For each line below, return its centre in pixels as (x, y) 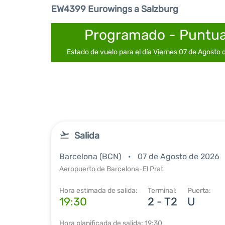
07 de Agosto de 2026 (179, 156)
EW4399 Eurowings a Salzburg (115, 9)
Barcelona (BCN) (91, 156)
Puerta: (199, 191)
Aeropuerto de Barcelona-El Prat (111, 169)
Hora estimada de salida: (98, 191)
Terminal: (162, 191)
